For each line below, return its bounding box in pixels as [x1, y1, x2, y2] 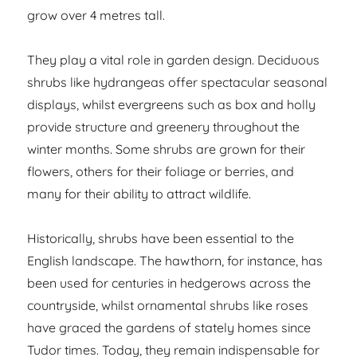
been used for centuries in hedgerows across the [27, 275, 312, 292]
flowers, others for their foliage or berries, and [27, 163, 295, 180]
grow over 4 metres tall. [27, 7, 166, 24]
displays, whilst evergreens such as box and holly [27, 96, 316, 113]
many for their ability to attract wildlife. [27, 186, 252, 202]
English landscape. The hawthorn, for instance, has [27, 253, 324, 269]
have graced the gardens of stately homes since [27, 320, 312, 336]
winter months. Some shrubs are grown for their [27, 141, 306, 158]
